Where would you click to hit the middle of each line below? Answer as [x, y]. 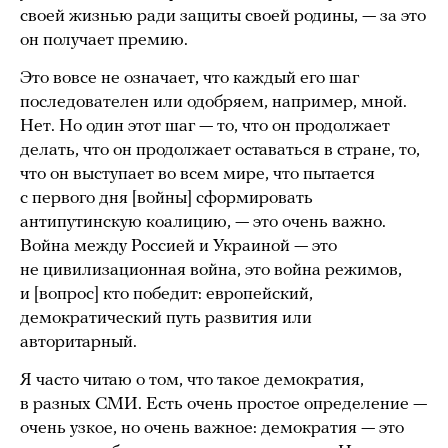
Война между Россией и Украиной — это [178, 247]
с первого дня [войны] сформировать [166, 199]
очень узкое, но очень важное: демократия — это [212, 429]
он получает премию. [106, 41]
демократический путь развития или [166, 319]
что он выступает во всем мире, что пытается [197, 175]
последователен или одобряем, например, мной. [213, 103]
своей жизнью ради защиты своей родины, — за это [223, 17]
